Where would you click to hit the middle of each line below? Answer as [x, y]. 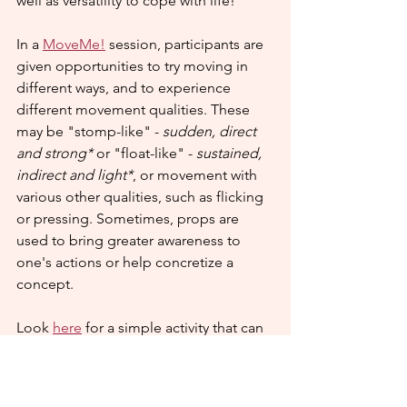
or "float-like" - [144, 153]
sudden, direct [211, 131]
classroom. [51, 371]
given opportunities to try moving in [134, 66]
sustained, [231, 153]
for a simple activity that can [174, 328]
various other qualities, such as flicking [142, 197]
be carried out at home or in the [121, 349]
